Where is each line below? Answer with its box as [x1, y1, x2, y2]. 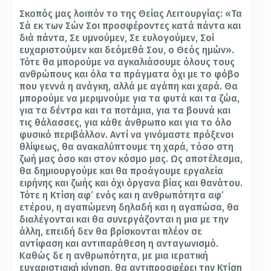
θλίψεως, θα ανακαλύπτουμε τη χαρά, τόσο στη [19, 141, 234, 153]
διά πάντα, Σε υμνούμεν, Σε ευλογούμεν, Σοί [19, 32, 215, 44]
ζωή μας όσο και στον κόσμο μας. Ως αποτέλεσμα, [19, 153, 243, 165]
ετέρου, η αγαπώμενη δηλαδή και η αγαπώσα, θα [19, 201, 240, 214]
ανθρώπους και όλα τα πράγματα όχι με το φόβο [19, 68, 240, 80]
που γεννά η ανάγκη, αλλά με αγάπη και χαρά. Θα [19, 80, 238, 93]
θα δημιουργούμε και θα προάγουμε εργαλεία [19, 165, 224, 177]
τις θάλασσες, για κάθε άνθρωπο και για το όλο [19, 117, 232, 129]
